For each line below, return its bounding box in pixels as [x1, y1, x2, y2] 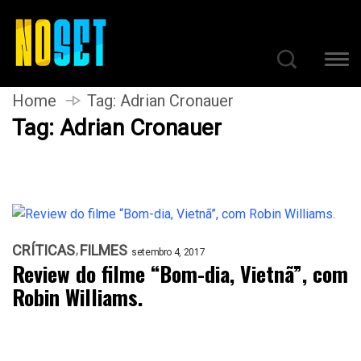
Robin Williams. [12, 281, 143, 313]
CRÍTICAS [12, 242, 75, 259]
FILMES [80, 242, 127, 259]
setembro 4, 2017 [131, 247, 205, 258]
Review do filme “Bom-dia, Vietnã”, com [12, 258, 348, 289]
